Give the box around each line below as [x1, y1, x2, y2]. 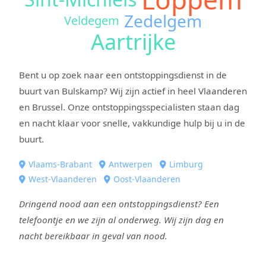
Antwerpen [109, 158, 153, 170]
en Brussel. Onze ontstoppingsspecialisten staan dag [19, 100, 239, 113]
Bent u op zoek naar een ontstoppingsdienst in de [19, 68, 227, 81]
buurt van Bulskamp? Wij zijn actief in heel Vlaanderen [19, 84, 247, 97]
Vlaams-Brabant [28, 158, 92, 170]
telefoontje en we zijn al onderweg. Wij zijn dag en [19, 213, 224, 226]
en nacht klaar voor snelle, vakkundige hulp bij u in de [19, 116, 245, 129]
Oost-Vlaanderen [113, 173, 180, 185]
